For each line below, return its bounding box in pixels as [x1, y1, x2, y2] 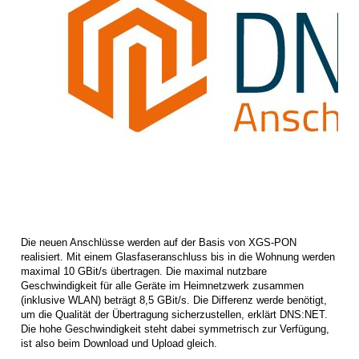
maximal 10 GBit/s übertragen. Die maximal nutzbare [21, 264, 267, 277]
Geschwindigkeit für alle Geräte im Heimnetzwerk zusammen [21, 279, 304, 292]
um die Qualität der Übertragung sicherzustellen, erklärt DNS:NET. [21, 308, 328, 321]
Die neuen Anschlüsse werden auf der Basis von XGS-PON [21, 236, 296, 248]
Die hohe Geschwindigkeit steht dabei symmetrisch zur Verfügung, [21, 322, 329, 335]
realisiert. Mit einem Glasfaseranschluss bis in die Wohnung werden [21, 250, 335, 263]
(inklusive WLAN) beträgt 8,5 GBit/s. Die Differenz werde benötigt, [21, 293, 327, 306]
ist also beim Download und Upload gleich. [21, 337, 217, 349]
